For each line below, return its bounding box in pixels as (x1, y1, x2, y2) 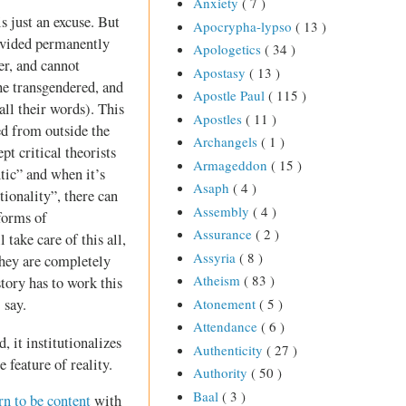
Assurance (192, 225, 256, 244)
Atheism (192, 271, 244, 290)
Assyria (192, 247, 239, 266)
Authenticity (192, 340, 266, 359)
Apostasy (192, 63, 249, 82)
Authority (192, 363, 251, 382)
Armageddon (192, 155, 271, 174)
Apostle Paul (192, 86, 268, 105)
